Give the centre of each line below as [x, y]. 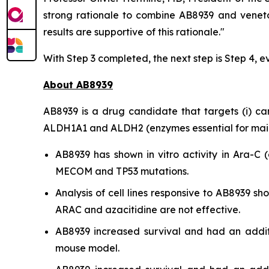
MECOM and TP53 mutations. [122, 171]
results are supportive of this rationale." [134, 32]
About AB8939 [78, 84]
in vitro [163, 154]
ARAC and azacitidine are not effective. [148, 209]
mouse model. [87, 248]
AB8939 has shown [101, 154]
